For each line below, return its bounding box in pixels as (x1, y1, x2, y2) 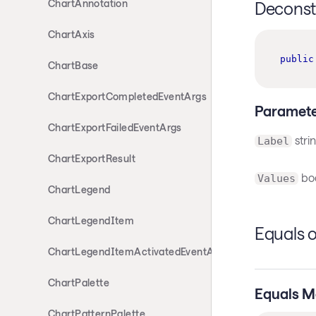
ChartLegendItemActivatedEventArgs (48, 245, 229, 257)
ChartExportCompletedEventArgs (48, 90, 207, 102)
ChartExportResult (48, 152, 136, 164)
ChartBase (48, 59, 99, 71)
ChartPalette (48, 276, 110, 288)
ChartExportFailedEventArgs (48, 121, 182, 133)
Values (257, 172, 296, 186)
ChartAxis (48, 28, 95, 40)
